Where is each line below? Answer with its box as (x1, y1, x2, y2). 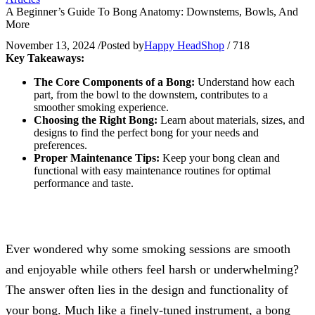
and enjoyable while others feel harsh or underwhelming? (6, 262, 299, 276)
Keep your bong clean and (160, 151, 280, 164)
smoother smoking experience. (34, 101, 169, 113)
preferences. (34, 139, 87, 151)
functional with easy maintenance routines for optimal (34, 164, 271, 176)
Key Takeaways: (6, 51, 84, 64)
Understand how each (198, 75, 295, 88)
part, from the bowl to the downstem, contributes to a (34, 88, 268, 101)
